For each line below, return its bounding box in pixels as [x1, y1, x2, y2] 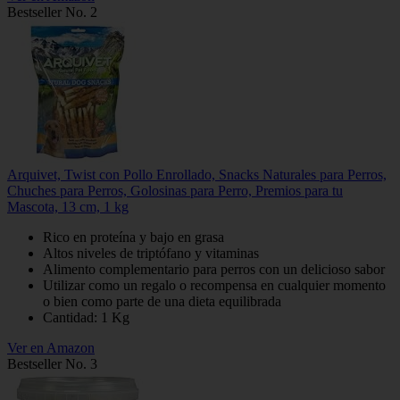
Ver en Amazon [7, 339, 95, 355]
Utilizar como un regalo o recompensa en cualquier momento [43, 277, 386, 293]
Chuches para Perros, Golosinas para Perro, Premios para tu [7, 182, 343, 198]
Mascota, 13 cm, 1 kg [7, 198, 129, 214]
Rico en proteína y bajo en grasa [43, 229, 224, 245]
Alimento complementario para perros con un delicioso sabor [43, 261, 385, 277]
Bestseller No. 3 [7, 355, 97, 371]
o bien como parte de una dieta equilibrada [43, 293, 281, 309]
